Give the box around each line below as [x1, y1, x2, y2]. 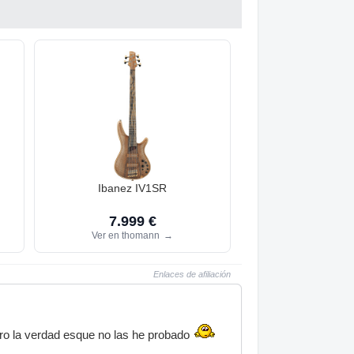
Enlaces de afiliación [153, 269, 231, 279]
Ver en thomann [92, 229, 162, 241]
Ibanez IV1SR [98, 182, 167, 195]
